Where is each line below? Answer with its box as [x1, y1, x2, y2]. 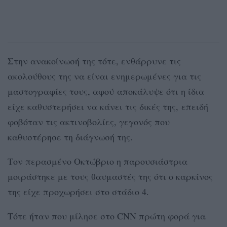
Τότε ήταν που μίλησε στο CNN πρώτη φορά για [8, 209, 206, 222]
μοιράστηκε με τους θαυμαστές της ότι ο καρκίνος [8, 170, 213, 182]
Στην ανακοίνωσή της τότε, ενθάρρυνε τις [8, 54, 181, 67]
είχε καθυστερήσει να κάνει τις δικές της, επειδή [8, 100, 208, 112]
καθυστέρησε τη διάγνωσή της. [8, 130, 133, 143]
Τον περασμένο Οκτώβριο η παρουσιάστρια [8, 155, 187, 167]
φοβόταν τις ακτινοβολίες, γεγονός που [8, 115, 170, 128]
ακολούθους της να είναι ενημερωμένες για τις [8, 69, 201, 82]
